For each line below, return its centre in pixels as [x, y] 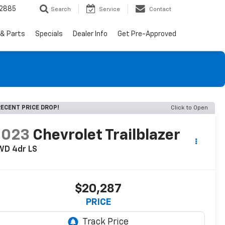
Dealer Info [90, 34]
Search [61, 10]
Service [109, 10]
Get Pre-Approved [147, 34]
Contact [160, 10]
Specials [49, 34]
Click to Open [189, 108]
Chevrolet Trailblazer [107, 136]
